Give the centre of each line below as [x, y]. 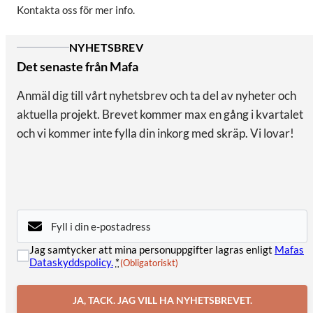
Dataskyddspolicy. [71, 262]
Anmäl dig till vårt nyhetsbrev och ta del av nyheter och [156, 96]
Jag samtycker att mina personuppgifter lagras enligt [152, 250]
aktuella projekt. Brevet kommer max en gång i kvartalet [160, 115]
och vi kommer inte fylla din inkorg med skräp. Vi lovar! [155, 133]
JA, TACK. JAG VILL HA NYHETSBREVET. [162, 300]
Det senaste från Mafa [78, 67]
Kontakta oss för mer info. [76, 10]
